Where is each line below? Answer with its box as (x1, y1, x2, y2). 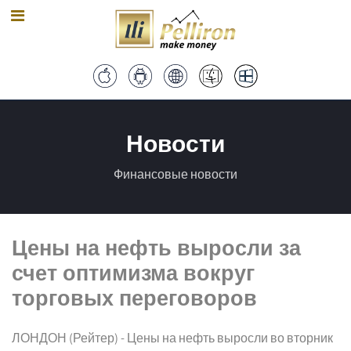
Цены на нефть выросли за (12, 235, 301, 259)
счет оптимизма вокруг (12, 260, 255, 284)
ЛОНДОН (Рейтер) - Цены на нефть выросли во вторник (12, 331, 333, 346)
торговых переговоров (12, 285, 257, 309)
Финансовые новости (114, 168, 237, 182)
